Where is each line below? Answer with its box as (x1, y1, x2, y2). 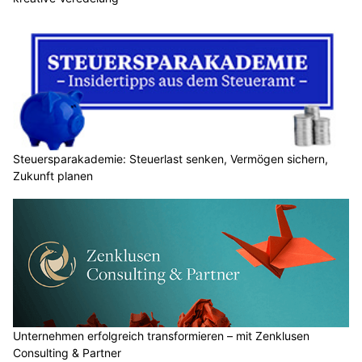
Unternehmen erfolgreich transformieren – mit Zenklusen (13, 329, 309, 343)
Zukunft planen (13, 168, 93, 183)
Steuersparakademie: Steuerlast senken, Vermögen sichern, (13, 151, 328, 166)
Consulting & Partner (13, 346, 121, 360)
